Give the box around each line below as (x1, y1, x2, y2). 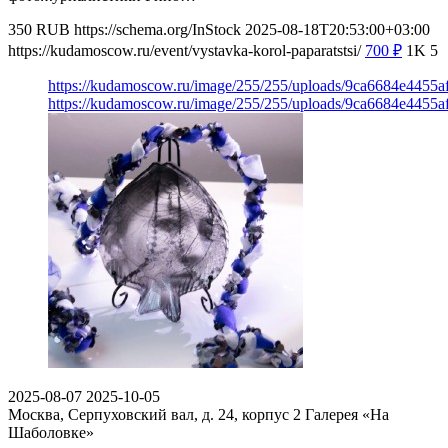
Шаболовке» (8, 423, 94, 441)
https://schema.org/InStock (74, 20, 241, 38)
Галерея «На (305, 405, 389, 423)
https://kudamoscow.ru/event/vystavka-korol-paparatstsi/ (8, 41, 361, 59)
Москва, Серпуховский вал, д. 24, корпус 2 (8, 405, 305, 423)
